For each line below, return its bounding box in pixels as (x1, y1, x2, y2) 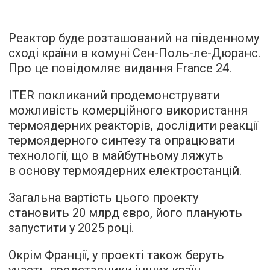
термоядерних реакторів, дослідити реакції (8, 118, 258, 133)
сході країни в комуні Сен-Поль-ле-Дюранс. (8, 45, 260, 60)
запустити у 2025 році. (8, 220, 134, 235)
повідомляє (51, 60, 121, 75)
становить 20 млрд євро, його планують (8, 205, 242, 220)
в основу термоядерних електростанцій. (8, 163, 242, 178)
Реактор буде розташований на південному (8, 30, 259, 45)
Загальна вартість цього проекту (8, 190, 198, 205)
